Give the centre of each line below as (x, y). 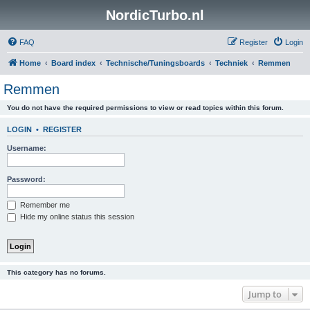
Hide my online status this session (76, 217)
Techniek (231, 63)
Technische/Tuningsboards (155, 63)
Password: (26, 179)
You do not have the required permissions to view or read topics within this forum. (145, 108)
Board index (73, 63)
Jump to (265, 294)
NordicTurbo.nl (155, 15)
